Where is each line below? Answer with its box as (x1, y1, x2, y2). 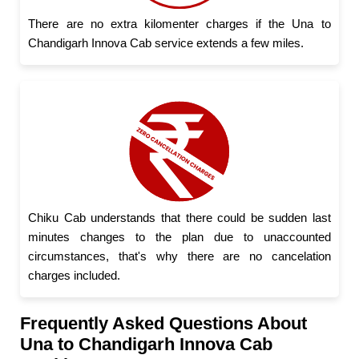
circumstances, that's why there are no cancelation (28, 249, 331, 264)
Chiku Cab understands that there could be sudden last (28, 211, 331, 225)
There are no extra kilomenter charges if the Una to (28, 16, 331, 30)
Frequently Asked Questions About (20, 313, 308, 334)
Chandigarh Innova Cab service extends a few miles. (28, 35, 305, 50)
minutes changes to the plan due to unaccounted (28, 230, 331, 244)
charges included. (28, 268, 121, 283)
